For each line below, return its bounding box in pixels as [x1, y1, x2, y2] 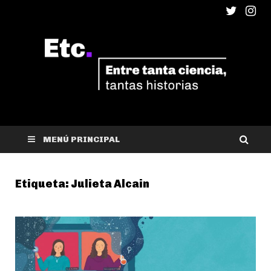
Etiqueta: [15, 177, 71, 191]
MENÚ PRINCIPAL [43, 134, 120, 145]
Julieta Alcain [71, 177, 149, 191]
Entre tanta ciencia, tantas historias [24, 106, 166, 117]
